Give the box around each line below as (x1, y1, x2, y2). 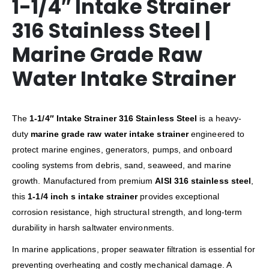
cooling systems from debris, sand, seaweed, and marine (12, 160, 231, 171)
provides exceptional (138, 192, 219, 202)
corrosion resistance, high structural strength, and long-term (12, 207, 243, 217)
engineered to (189, 129, 245, 139)
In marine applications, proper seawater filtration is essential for (12, 244, 255, 255)
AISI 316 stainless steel (155, 176, 252, 186)
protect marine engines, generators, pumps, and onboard (12, 145, 232, 155)
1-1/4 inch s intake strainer (28, 192, 138, 202)
